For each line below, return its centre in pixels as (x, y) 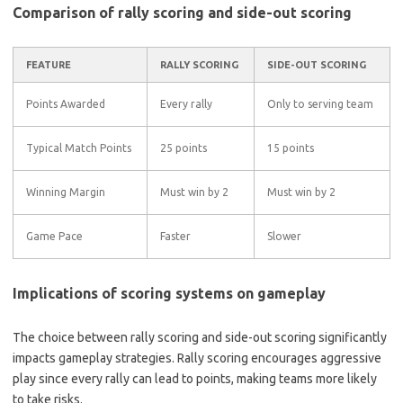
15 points (291, 148)
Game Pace (54, 236)
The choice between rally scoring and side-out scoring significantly (200, 337)
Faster (175, 236)
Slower (284, 236)
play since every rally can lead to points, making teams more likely (195, 379)
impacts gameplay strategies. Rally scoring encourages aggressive (197, 358)
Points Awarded (66, 104)
